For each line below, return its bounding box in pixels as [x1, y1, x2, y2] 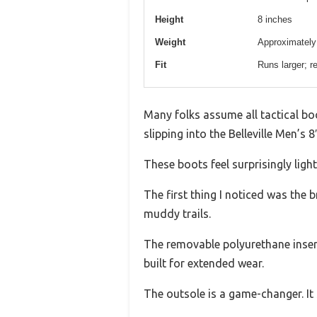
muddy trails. [144, 207, 211, 220]
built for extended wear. [144, 256, 264, 270]
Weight [155, 36, 185, 47]
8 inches [258, 13, 292, 25]
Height [155, 13, 183, 25]
